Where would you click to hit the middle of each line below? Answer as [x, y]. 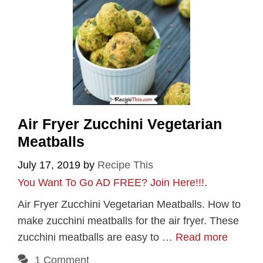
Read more [202, 237]
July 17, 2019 [49, 165]
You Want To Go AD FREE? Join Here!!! [111, 183]
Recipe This [125, 165]
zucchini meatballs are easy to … [97, 237]
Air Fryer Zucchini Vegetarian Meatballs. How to [129, 205]
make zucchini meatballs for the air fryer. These [128, 221]
